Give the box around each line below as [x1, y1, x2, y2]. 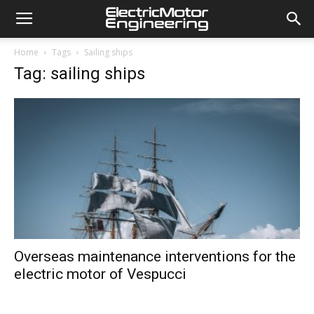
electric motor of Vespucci [14, 266, 186, 283]
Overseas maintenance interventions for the [14, 248, 296, 266]
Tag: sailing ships [14, 64, 145, 83]
